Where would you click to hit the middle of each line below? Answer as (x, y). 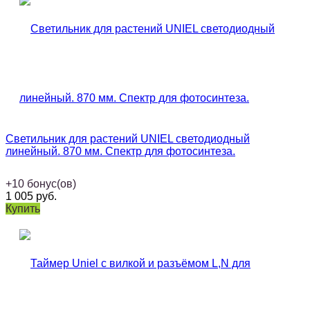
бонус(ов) (52, 184)
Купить (23, 209)
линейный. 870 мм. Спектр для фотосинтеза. (120, 152)
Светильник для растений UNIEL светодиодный (128, 139)
